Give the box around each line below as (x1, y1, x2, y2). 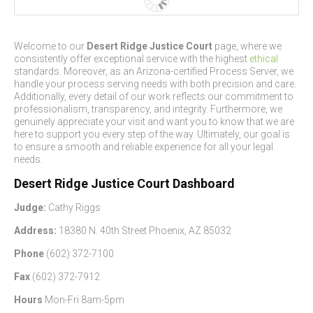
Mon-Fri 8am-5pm (45, 294, 124, 305)
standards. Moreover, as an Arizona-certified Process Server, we (14, 66, 293, 77)
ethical (249, 53, 278, 64)
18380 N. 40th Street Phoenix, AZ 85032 (59, 225, 231, 236)
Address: (14, 225, 59, 236)
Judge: (14, 202, 48, 213)
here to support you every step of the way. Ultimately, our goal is (14, 129, 290, 140)
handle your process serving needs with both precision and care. (14, 78, 296, 89)
